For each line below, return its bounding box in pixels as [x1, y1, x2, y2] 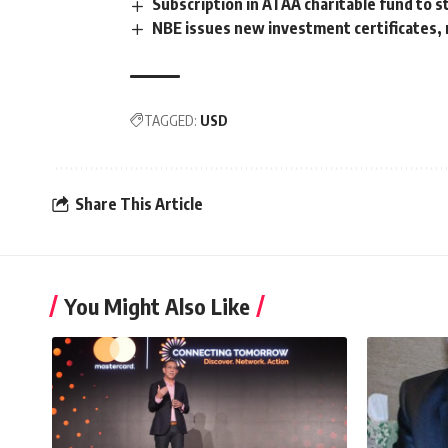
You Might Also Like [64, 291, 250, 320]
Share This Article [75, 194, 203, 215]
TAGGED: [144, 111, 197, 129]
